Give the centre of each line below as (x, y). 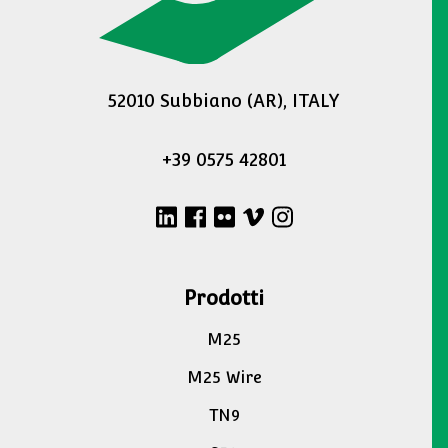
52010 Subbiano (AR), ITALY (224, 101)
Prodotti (224, 298)
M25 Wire (224, 378)
